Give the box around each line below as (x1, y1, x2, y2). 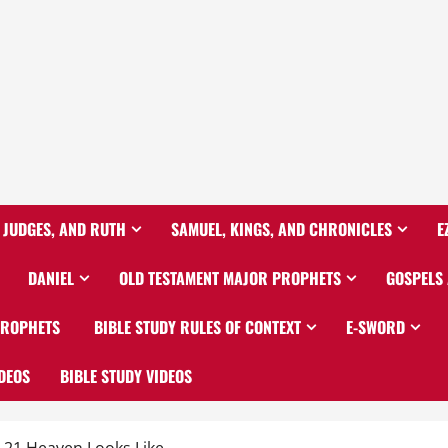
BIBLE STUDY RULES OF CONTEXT (90, 315, 301, 339)
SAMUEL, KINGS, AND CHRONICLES (171, 217, 392, 241)
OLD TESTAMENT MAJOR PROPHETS (119, 266, 341, 290)
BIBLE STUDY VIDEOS (60, 364, 192, 388)
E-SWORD (346, 315, 405, 339)
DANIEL (28, 266, 74, 290)
